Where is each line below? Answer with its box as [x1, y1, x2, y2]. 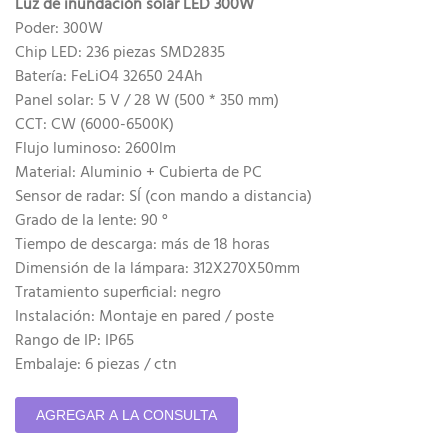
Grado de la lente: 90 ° [15, 208, 168, 234]
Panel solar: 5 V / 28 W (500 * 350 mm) [15, 88, 279, 114]
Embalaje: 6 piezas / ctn [15, 352, 177, 378]
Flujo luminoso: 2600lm [15, 136, 176, 162]
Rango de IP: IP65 [15, 328, 134, 354]
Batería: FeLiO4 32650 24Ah [15, 64, 203, 90]
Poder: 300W [15, 16, 103, 42]
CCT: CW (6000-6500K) [15, 112, 174, 138]
